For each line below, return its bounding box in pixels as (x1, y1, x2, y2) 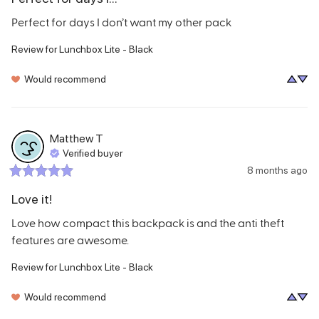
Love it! (11, 191, 52, 206)
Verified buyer (63, 147, 122, 159)
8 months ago (247, 164, 308, 176)
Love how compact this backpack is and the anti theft (11, 215, 284, 229)
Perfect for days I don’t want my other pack (11, 14, 231, 28)
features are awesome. (11, 232, 129, 246)
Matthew (50, 132, 93, 146)
